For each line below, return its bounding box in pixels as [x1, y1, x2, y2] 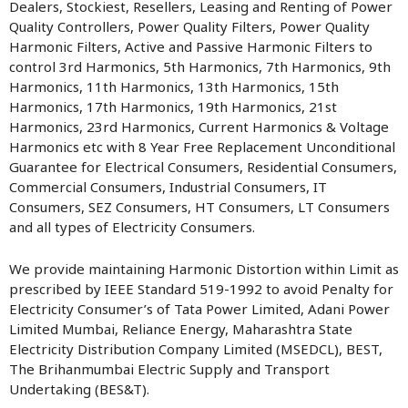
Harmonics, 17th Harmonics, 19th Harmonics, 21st [9, 97, 337, 116]
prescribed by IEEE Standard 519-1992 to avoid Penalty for [9, 280, 393, 298]
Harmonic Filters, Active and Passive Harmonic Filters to [9, 37, 372, 56]
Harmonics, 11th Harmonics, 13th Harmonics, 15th [9, 77, 339, 96]
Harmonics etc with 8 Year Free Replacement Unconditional [9, 138, 395, 156]
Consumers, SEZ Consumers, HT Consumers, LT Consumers [9, 198, 390, 216]
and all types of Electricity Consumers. [9, 218, 255, 236]
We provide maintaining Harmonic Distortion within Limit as [9, 260, 399, 278]
